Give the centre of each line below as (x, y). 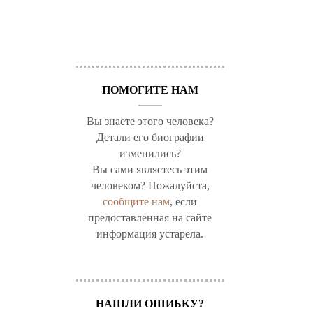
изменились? (150, 153)
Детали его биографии (150, 137)
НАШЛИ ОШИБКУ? (150, 303)
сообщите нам (137, 201)
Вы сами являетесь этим (150, 169)
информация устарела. (150, 233)
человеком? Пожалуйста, (150, 185)
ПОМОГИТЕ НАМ (150, 89)
